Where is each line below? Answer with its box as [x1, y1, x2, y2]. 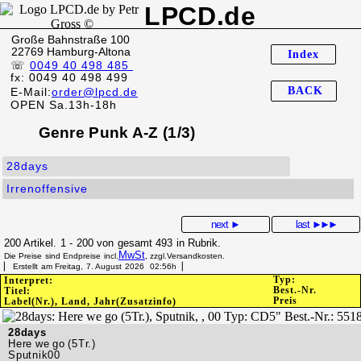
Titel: [4, 284, 31, 297]
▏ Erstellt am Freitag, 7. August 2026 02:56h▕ [4, 261, 183, 271]
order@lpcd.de [52, 85, 138, 98]
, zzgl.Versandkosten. [144, 251, 226, 260]
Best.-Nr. [272, 284, 317, 296]
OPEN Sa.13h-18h [10, 98, 117, 111]
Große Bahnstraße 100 [11, 32, 130, 46]
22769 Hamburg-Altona [11, 44, 131, 58]
